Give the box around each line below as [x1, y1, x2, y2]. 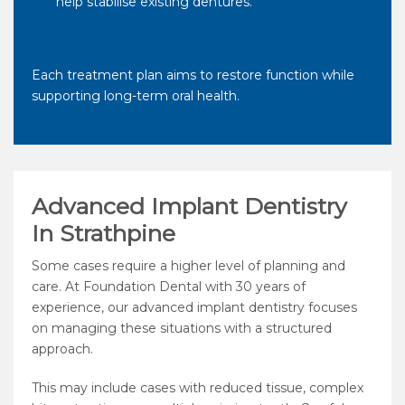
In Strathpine [32, 220, 175, 248]
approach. [32, 341, 93, 358]
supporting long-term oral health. [32, 88, 240, 105]
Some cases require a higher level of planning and [32, 258, 345, 275]
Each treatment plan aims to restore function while [32, 67, 354, 84]
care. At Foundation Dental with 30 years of [32, 278, 306, 296]
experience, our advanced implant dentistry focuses [32, 299, 357, 316]
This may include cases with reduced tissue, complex [32, 380, 363, 397]
